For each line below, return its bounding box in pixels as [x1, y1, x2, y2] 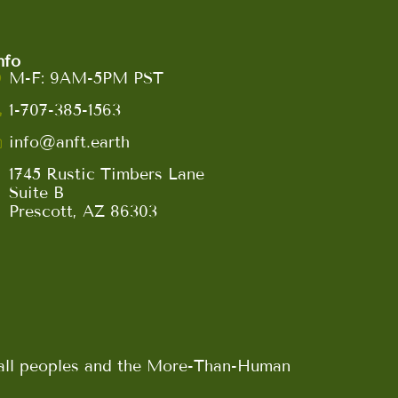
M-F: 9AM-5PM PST [9, 68, 164, 88]
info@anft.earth [9, 131, 131, 152]
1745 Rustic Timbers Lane [9, 163, 205, 184]
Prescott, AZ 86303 [9, 201, 158, 221]
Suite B [9, 182, 65, 203]
